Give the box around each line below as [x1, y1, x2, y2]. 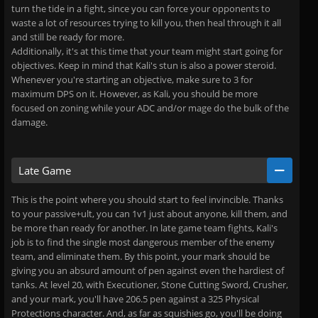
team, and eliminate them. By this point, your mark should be [11, 250, 270, 263]
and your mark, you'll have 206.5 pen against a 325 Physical [11, 292, 259, 305]
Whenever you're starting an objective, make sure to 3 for [11, 73, 253, 86]
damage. [11, 116, 48, 128]
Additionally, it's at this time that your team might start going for [11, 45, 283, 57]
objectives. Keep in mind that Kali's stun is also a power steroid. [11, 59, 276, 72]
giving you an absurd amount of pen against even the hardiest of [11, 264, 284, 277]
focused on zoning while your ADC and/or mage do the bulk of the [11, 102, 289, 114]
